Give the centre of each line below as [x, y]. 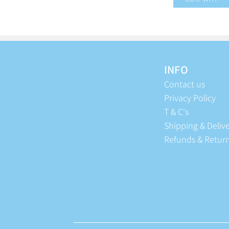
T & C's [176, 112]
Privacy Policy [190, 98]
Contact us [185, 84]
